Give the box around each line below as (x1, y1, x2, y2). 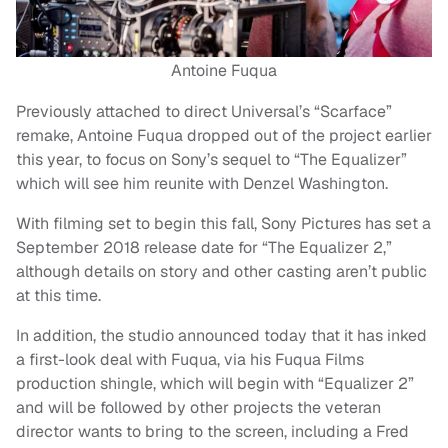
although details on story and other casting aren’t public (16, 261, 427, 283)
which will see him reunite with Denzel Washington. (16, 173, 388, 195)
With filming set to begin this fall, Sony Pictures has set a (16, 213, 431, 235)
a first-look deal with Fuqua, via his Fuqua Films (16, 349, 364, 371)
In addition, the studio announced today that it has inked (16, 325, 427, 347)
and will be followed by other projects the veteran (16, 397, 381, 419)
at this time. (16, 285, 101, 307)
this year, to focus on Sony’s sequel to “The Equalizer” (16, 149, 407, 171)
